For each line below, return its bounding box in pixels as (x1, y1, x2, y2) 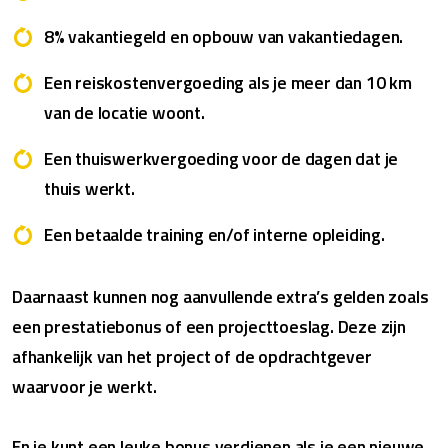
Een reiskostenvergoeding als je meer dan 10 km (44, 69, 412, 97)
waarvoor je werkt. (12, 373, 157, 401)
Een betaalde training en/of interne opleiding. (44, 221, 385, 249)
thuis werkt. (44, 175, 135, 203)
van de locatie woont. (44, 99, 205, 127)
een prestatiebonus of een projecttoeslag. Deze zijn (12, 313, 406, 341)
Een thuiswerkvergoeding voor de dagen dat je (44, 145, 399, 173)
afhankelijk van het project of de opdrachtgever (12, 343, 372, 371)
